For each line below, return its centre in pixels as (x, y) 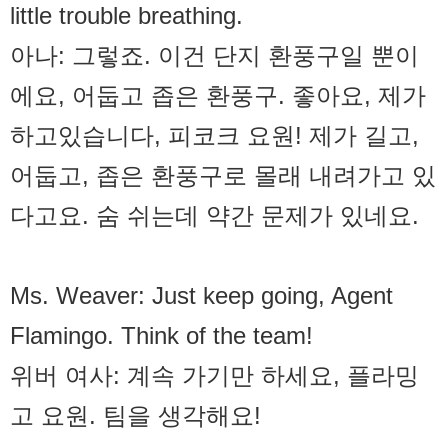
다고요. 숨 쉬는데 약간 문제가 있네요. (214, 216)
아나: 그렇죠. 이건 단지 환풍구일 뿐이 (214, 56)
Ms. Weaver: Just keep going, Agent (201, 296)
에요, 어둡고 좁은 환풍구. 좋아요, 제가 (218, 96)
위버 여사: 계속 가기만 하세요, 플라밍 (214, 376)
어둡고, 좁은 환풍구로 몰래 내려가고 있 (223, 176)
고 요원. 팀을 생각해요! (135, 416)
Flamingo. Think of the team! (161, 336)
